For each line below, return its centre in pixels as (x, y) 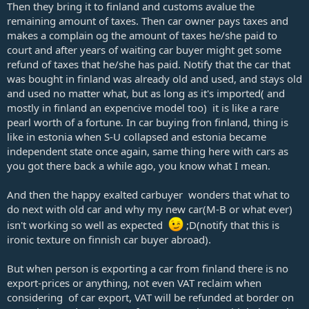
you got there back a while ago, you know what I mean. (139, 165)
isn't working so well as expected (88, 225)
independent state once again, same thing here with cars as (148, 151)
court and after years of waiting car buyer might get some (144, 49)
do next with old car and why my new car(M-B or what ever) (150, 209)
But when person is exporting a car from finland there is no (148, 268)
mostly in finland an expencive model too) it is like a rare (143, 107)
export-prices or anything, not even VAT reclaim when (134, 282)
